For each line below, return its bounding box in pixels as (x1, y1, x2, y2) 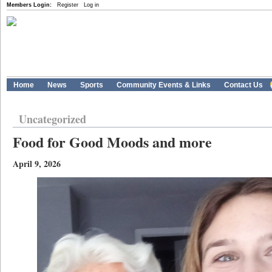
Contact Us (224, 81, 263, 89)
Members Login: (7, 2, 52, 8)
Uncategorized (19, 111, 86, 127)
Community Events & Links (117, 81, 211, 89)
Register (57, 2, 78, 8)
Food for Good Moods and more (13, 131, 212, 152)
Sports (80, 81, 103, 89)
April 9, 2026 (13, 157, 61, 170)
